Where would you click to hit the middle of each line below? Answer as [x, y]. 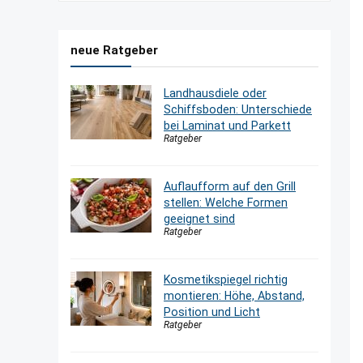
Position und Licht [212, 312]
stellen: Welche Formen [226, 203]
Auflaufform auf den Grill [230, 186]
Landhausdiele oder [215, 93]
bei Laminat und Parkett [227, 126]
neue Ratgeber [114, 50]
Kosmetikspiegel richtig [226, 280]
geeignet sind [199, 219]
